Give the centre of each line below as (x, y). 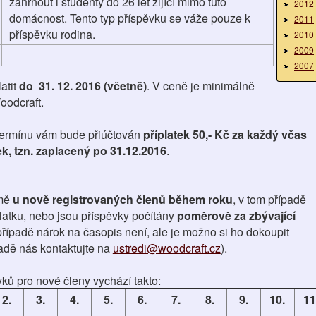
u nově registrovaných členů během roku (121, 199)
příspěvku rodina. (52, 34)
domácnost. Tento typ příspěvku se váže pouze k (129, 18)
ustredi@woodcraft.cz (166, 248)
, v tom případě (269, 199)
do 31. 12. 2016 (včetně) (83, 86)
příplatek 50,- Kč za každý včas (225, 134)
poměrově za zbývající (235, 215)
